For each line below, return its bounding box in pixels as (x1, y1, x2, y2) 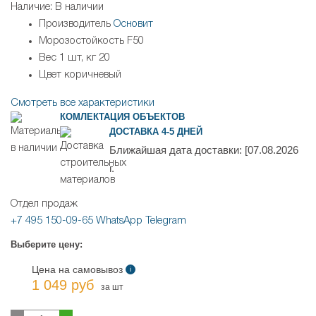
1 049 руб (32, 277, 94, 293)
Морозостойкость (39, 36, 124, 47)
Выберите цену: (11, 239, 83, 250)
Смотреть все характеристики (11, 98, 154, 109)
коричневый (64, 70, 121, 80)
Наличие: (11, 2, 55, 13)
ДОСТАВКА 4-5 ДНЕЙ (109, 126, 202, 138)
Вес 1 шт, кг (39, 53, 96, 63)
